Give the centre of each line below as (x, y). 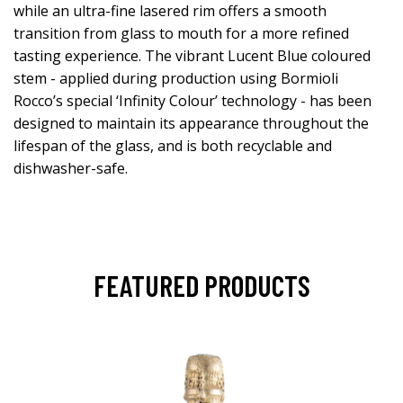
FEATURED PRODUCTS (201, 286)
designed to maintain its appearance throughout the (191, 124)
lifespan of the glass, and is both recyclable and (173, 146)
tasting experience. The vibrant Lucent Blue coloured (192, 56)
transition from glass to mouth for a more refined (181, 34)
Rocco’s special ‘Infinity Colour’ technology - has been (193, 101)
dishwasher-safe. (71, 169)
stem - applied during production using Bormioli (176, 79)
